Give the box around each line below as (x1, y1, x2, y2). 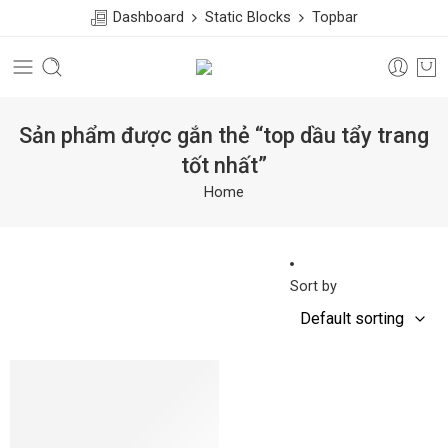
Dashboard (109, 9, 192, 26)
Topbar (304, 9, 358, 26)
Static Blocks (197, 9, 299, 26)
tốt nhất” (181, 152, 267, 178)
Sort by (290, 278, 337, 295)
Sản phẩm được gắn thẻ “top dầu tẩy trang (19, 122, 429, 148)
